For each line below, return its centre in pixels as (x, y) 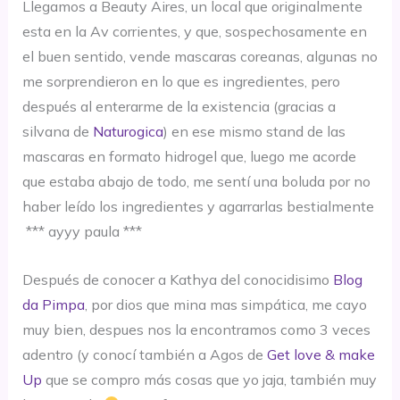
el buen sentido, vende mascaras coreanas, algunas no (200, 57)
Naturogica (128, 132)
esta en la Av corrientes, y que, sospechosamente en (194, 32)
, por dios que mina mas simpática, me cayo (225, 304)
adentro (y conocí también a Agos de (144, 354)
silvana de (57, 132)
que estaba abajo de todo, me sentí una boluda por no (196, 182)
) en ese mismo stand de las (254, 132)
